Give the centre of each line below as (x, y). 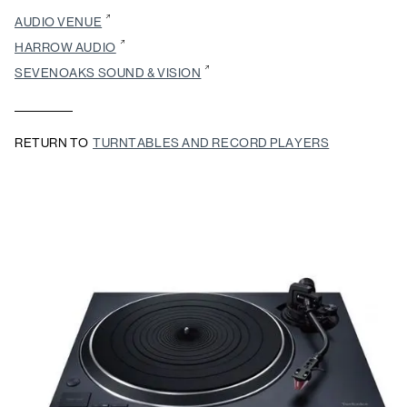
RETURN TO (52, 143)
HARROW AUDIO (65, 48)
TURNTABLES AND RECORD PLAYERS (211, 143)
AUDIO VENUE (59, 22)
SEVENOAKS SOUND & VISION (108, 73)
